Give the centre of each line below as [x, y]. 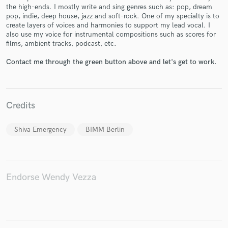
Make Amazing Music [114, 54]
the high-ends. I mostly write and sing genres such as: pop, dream [109, 7]
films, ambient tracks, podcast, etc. [61, 43]
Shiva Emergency [40, 130]
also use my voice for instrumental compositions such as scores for [111, 34]
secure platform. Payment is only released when [114, 81]
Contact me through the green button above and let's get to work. [111, 62]
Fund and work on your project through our [114, 71]
